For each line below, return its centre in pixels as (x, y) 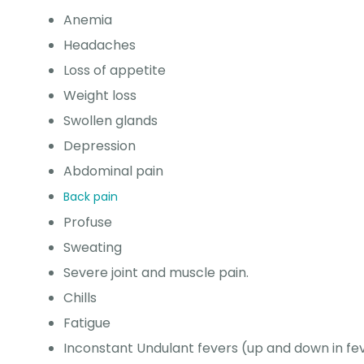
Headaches (101, 45)
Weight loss (100, 96)
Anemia (88, 20)
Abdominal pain (113, 171)
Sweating (93, 248)
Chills (80, 298)
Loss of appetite (115, 71)
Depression (101, 146)
